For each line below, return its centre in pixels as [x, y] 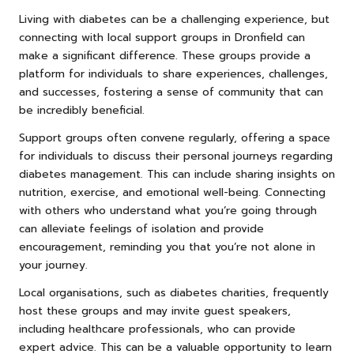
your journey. [53, 265]
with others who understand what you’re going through [168, 210]
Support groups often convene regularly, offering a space [175, 137]
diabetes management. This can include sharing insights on [177, 174]
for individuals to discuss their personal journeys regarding [176, 156]
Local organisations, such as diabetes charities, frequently [174, 292]
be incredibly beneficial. [82, 110]
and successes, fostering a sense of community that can [171, 92]
